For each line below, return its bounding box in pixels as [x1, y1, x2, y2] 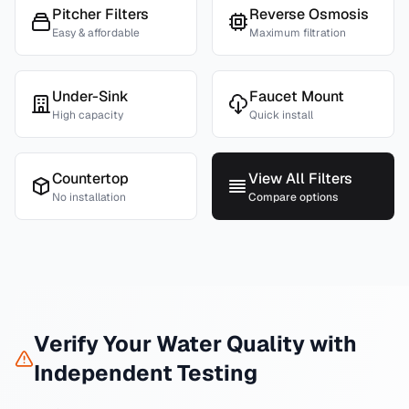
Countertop [52, 169, 129, 188]
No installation [52, 190, 126, 204]
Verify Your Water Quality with [33, 330, 357, 358]
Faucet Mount [249, 87, 344, 106]
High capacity [52, 108, 123, 122]
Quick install [249, 108, 313, 122]
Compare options [248, 190, 338, 204]
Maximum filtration [249, 26, 346, 40]
